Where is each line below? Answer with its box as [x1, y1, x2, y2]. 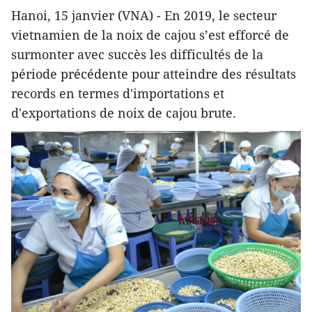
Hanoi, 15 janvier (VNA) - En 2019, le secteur [11, 7, 276, 24]
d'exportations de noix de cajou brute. [11, 104, 236, 121]
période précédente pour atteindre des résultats [11, 65, 296, 82]
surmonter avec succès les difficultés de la [11, 46, 263, 63]
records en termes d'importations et [11, 85, 224, 102]
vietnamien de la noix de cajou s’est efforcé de [11, 26, 289, 43]
